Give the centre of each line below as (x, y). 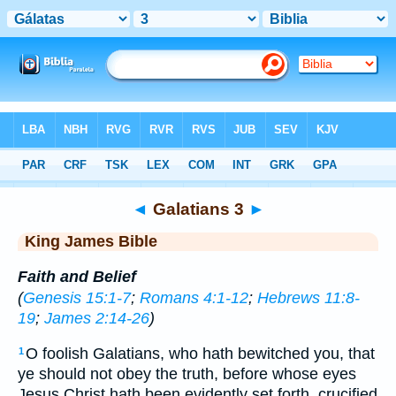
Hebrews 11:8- (308, 297)
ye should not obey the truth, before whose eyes (187, 374)
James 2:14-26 (97, 318)
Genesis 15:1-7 (77, 297)
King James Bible (91, 241)
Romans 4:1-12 (194, 297)
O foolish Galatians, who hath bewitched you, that (200, 354)
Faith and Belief (77, 276)
